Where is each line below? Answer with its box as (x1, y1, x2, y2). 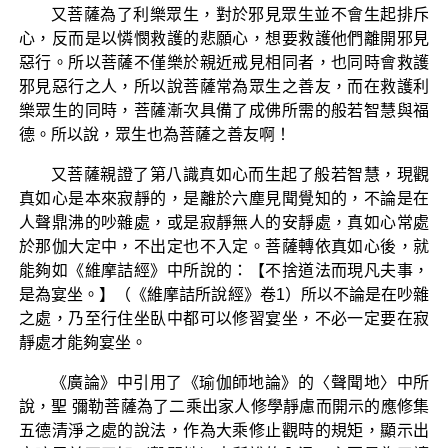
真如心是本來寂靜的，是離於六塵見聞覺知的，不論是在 (18, 189, 430, 207)
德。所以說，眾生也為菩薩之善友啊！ (18, 125, 291, 143)
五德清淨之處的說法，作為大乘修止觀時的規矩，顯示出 (18, 421, 430, 439)
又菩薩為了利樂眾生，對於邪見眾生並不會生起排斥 (50, 5, 430, 23)
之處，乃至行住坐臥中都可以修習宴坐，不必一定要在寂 (18, 309, 430, 327)
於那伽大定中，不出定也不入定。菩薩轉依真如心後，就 (18, 237, 430, 255)
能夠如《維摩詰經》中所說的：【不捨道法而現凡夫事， (18, 261, 430, 279)
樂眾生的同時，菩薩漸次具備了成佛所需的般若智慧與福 (18, 101, 430, 119)
